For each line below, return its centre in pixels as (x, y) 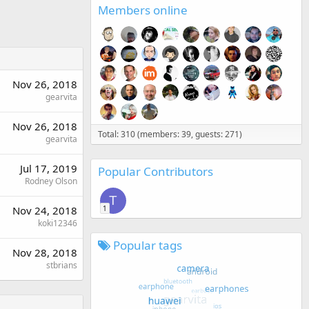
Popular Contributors (156, 171)
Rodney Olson (51, 181)
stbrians (62, 265)
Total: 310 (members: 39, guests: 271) (170, 134)
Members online (143, 10)
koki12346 (58, 223)
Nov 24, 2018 (45, 210)
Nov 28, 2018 (45, 252)
